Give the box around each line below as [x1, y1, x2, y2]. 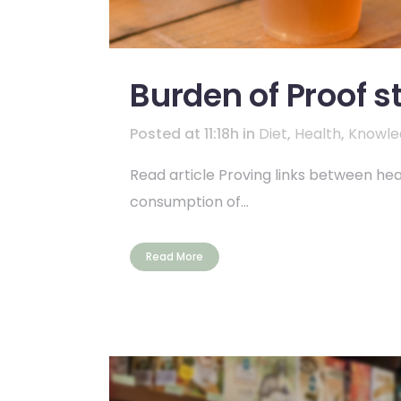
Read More [146, 249, 203, 265]
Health [294, 124, 341, 145]
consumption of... [130, 192, 249, 213]
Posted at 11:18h [130, 124, 239, 145]
